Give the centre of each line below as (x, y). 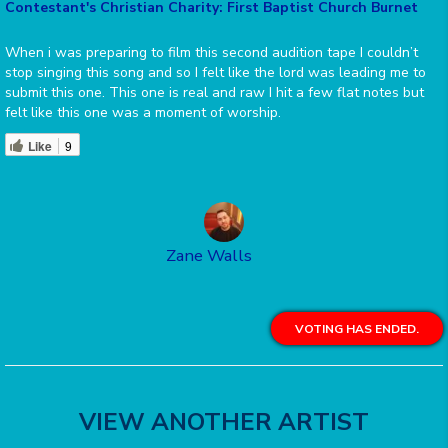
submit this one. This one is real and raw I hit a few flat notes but (214, 93)
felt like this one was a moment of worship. (143, 113)
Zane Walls (209, 256)
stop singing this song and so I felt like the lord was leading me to (215, 73)
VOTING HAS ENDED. (357, 329)
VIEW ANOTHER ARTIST (224, 422)
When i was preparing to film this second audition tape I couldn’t (211, 53)
